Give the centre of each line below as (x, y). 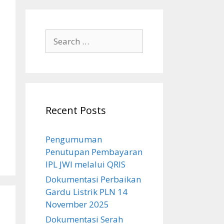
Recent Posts (76, 110)
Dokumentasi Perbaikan (93, 179)
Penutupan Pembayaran (94, 152)
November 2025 (77, 204)
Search (58, 35)
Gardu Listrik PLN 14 (86, 192)
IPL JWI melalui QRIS (85, 164)
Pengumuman (74, 139)
